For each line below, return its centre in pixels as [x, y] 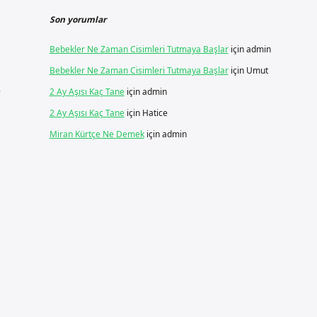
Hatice [155, 113]
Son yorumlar [77, 19]
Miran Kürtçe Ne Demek [97, 134]
